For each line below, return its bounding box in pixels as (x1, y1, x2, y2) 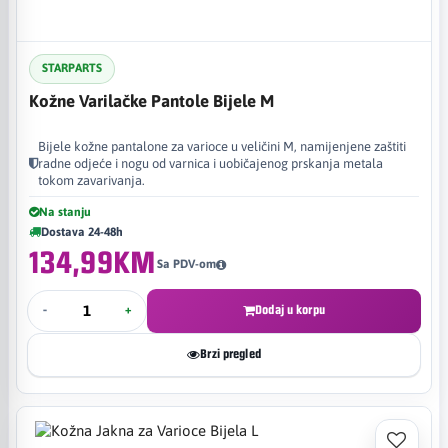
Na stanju (39, 204, 91, 219)
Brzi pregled (200, 347, 261, 361)
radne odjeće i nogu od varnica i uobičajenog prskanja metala (38, 155, 383, 171)
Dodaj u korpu (255, 303, 325, 317)
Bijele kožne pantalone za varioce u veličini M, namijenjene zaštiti (38, 138, 406, 154)
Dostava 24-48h (41, 224, 123, 239)
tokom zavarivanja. (38, 172, 145, 188)
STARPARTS (42, 61, 102, 75)
